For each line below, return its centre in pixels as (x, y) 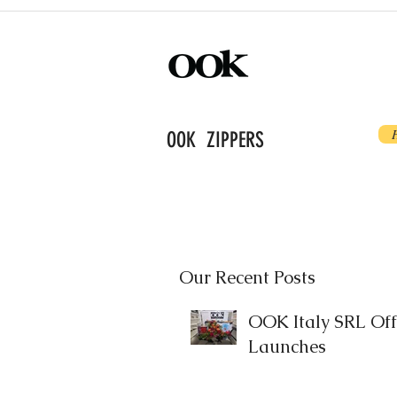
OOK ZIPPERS (215, 140)
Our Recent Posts (247, 277)
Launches (287, 346)
